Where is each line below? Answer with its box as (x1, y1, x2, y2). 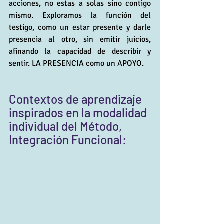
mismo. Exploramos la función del (9, 10, 151, 20)
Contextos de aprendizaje (9, 91, 144, 106)
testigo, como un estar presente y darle (9, 22, 151, 32)
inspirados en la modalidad (9, 105, 149, 120)
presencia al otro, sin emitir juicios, (9, 34, 151, 44)
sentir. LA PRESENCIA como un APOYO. (9, 58, 144, 68)
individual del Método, (9, 118, 124, 133)
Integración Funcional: (9, 132, 126, 147)
